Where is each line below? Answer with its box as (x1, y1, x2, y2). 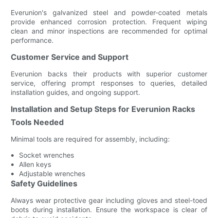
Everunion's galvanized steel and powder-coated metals (11, 8, 207, 17)
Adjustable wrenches (19, 169, 86, 178)
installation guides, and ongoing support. (11, 88, 141, 96)
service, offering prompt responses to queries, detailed (11, 78, 207, 87)
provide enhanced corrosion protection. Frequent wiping (11, 17, 207, 26)
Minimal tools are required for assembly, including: (11, 134, 170, 143)
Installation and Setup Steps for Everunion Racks (11, 104, 196, 114)
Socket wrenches (19, 150, 74, 159)
